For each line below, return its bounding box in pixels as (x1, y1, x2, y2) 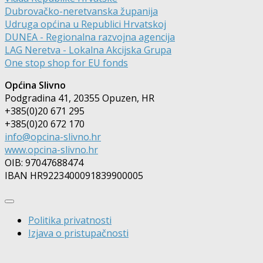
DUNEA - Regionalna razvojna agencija (5, 31, 175, 44)
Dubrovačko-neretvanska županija (5, 5, 158, 18)
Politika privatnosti (28, 214, 112, 227)
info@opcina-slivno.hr (5, 130, 101, 144)
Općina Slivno (5, 79, 66, 92)
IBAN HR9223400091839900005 (5, 169, 143, 183)
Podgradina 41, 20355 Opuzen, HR (5, 92, 154, 105)
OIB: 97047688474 (5, 156, 83, 170)
